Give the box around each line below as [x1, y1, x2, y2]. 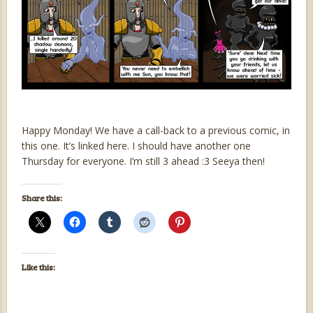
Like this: [21, 261, 55, 273]
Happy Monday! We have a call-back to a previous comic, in [21, 124, 290, 138]
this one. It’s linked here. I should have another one [21, 139, 251, 153]
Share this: [21, 192, 62, 204]
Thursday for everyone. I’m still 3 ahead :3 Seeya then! [21, 154, 265, 168]
